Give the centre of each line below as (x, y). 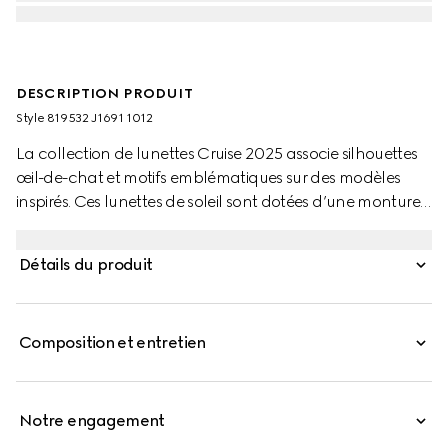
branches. (53, 249)
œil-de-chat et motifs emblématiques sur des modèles (208, 177)
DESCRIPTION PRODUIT (104, 93)
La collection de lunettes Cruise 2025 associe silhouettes (217, 153)
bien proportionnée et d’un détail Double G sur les (195, 225)
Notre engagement (92, 420)
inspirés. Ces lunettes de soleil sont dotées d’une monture (218, 201)
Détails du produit (86, 264)
